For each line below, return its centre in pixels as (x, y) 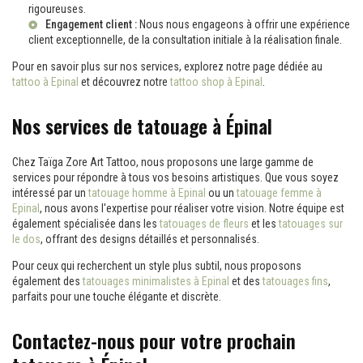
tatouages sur (311, 224)
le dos (26, 239)
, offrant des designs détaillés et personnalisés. (150, 239)
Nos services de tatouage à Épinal (142, 126)
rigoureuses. (57, 9)
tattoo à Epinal (45, 82)
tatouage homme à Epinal (147, 193)
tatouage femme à (279, 193)
